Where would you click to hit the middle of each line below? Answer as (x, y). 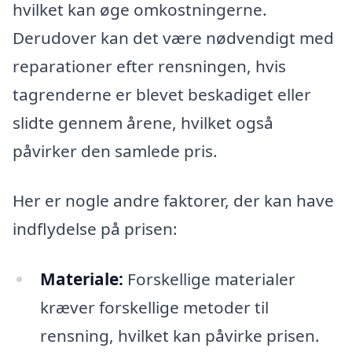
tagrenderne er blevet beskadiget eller (162, 94)
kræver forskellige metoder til (154, 307)
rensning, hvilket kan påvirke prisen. (180, 335)
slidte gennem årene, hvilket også (143, 122)
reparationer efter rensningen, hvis (149, 66)
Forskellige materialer (209, 279)
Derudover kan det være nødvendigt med (173, 37)
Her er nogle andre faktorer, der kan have (173, 201)
